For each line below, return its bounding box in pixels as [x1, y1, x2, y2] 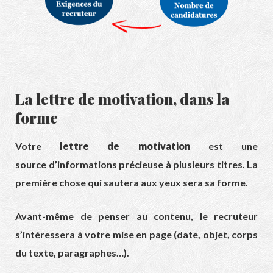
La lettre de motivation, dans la [15, 89, 230, 109]
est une [190, 140, 258, 152]
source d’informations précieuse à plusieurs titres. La [15, 158, 258, 171]
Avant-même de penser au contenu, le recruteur [15, 210, 258, 222]
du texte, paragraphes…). [15, 247, 129, 259]
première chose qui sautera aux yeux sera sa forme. [15, 177, 248, 189]
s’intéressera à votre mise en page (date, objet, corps [15, 229, 258, 241]
